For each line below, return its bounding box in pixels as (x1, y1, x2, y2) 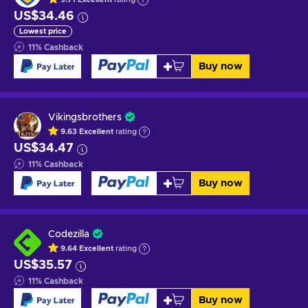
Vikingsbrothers (48, 112, 122, 122)
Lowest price (19, 27, 67, 35)
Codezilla (48, 229, 89, 239)
